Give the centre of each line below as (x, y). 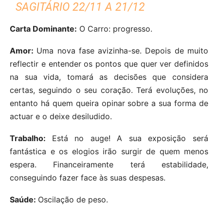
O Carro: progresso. (115, 28)
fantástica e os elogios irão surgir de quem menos (109, 151)
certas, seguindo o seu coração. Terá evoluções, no (109, 90)
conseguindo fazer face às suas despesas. (88, 177)
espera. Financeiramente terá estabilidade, (109, 164)
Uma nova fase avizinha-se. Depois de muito (123, 50)
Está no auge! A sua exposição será (130, 138)
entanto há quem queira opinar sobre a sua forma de (109, 103)
